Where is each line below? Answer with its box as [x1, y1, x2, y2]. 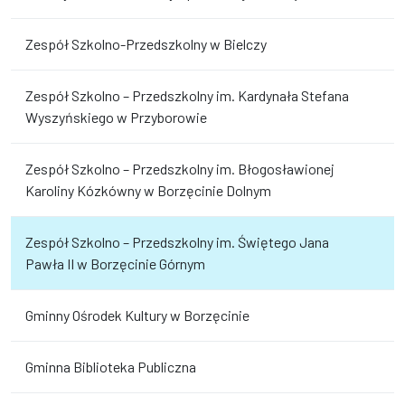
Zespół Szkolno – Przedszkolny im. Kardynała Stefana [25, 87, 349, 104]
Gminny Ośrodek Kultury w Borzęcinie [25, 306, 250, 324]
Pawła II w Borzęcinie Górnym [25, 255, 205, 272]
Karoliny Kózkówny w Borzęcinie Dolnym [25, 182, 271, 199]
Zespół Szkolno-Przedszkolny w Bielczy [25, 35, 267, 52]
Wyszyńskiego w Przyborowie [25, 108, 207, 126]
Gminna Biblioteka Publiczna [25, 358, 196, 375]
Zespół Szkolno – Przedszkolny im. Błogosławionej [25, 160, 334, 177]
